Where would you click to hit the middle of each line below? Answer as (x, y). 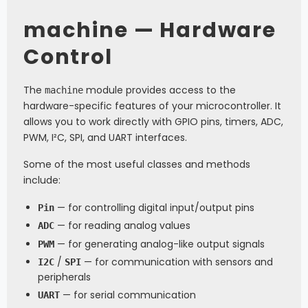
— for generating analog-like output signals (159, 244)
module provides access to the (159, 90)
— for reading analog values (122, 226)
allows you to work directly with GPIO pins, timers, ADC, (153, 121)
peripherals (64, 277)
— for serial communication (128, 295)
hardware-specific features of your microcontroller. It (152, 106)
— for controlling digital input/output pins (154, 208)
